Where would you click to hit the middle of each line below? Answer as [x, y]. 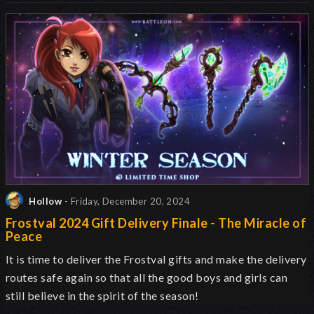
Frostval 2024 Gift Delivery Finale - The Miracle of [156, 223]
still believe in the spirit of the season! [102, 296]
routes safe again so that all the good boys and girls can [147, 278]
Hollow [45, 202]
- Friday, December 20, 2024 [127, 202]
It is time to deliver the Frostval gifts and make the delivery [156, 259]
